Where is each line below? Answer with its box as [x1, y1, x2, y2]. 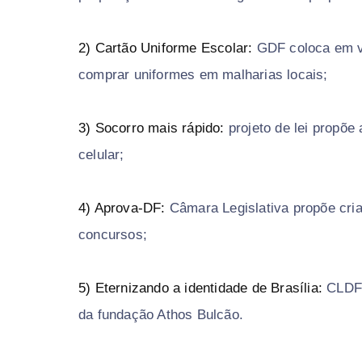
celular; [78, 147, 124, 163]
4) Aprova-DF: [78, 200, 166, 217]
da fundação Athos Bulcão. [78, 307, 243, 323]
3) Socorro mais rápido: [78, 120, 229, 137]
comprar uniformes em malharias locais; [78, 67, 328, 83]
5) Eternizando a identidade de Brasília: [78, 280, 322, 297]
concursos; [78, 227, 147, 243]
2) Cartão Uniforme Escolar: [78, 40, 257, 57]
